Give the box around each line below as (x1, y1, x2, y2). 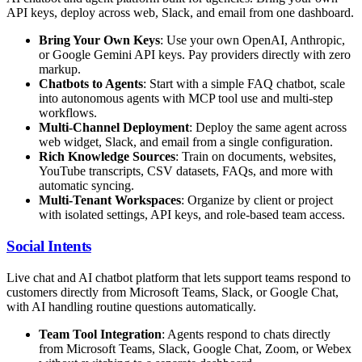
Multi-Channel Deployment (39, 120, 189, 135)
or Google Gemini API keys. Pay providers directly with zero (39, 48, 351, 62)
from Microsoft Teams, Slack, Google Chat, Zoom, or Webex (39, 341, 351, 356)
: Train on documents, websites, (175, 149, 336, 164)
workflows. (39, 106, 97, 120)
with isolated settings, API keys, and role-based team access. (39, 208, 345, 222)
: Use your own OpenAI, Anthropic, (160, 33, 345, 48)
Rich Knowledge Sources (39, 149, 175, 164)
